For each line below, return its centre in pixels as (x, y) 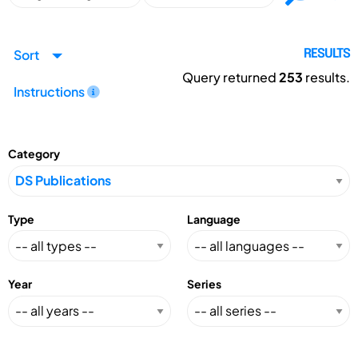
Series (204, 284)
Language (214, 219)
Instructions (50, 91)
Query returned (230, 78)
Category (34, 154)
